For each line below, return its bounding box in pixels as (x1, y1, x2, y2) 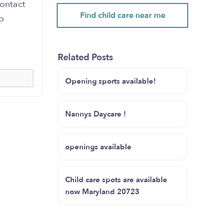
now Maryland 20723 (65, 187, 139, 197)
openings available (65, 142, 131, 152)
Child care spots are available (65, 175, 167, 185)
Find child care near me (80, 10, 165, 21)
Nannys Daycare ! (65, 109, 126, 119)
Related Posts (58, 51, 113, 64)
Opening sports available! (65, 76, 156, 86)
